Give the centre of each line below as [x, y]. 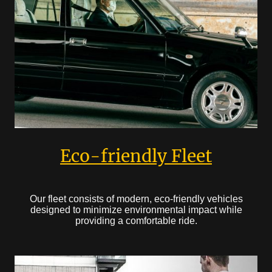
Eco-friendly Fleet [136, 156]
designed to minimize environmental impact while [136, 209]
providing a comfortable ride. [136, 220]
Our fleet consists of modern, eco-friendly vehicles [136, 199]
